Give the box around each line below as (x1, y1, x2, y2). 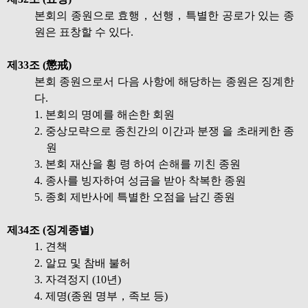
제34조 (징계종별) (7, 224, 93, 236)
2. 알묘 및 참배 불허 (34, 257, 131, 269)
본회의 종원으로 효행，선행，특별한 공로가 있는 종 (34, 10, 294, 21)
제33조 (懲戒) (7, 59, 71, 71)
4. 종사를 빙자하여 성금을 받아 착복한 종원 (34, 175, 246, 186)
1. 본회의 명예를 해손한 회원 (34, 109, 175, 120)
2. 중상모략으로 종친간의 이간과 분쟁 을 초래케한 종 (34, 125, 294, 137)
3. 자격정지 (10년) (34, 274, 121, 285)
